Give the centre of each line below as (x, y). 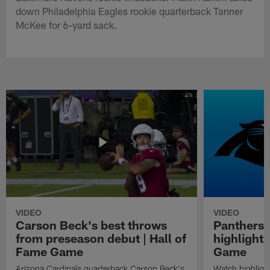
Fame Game (50, 251)
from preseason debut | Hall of (101, 238)
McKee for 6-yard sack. (67, 24)
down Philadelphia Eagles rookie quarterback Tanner (130, 11)
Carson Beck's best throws (92, 224)
